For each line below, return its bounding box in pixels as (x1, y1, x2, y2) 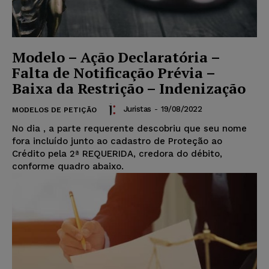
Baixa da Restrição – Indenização (12, 78, 246, 98)
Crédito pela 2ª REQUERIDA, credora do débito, (12, 148, 222, 159)
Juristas (123, 104, 151, 114)
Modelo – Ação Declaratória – (12, 47, 220, 67)
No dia (12, 122, 43, 134)
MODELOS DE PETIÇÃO (12, 105, 97, 114)
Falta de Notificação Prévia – (12, 62, 216, 82)
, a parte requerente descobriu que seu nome (43, 122, 247, 134)
